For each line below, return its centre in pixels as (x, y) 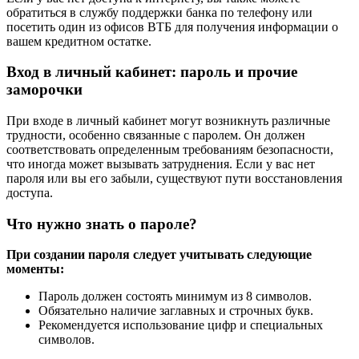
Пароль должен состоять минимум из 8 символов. (175, 296)
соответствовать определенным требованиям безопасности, (170, 149)
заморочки (44, 90)
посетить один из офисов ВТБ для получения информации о (172, 26)
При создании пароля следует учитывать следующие (159, 255)
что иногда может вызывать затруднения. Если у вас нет (161, 164)
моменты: (35, 269)
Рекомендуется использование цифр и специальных (181, 325)
